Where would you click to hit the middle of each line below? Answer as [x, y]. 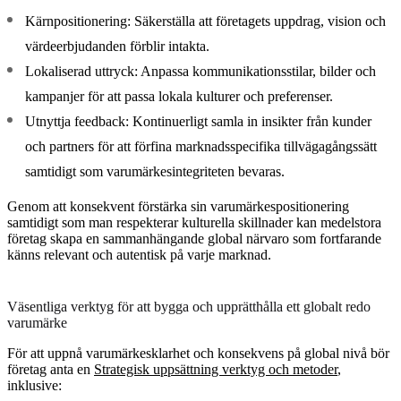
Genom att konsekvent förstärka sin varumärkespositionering [178, 206]
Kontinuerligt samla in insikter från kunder [250, 121]
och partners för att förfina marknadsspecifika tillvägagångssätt [201, 146]
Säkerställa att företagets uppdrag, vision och [258, 21]
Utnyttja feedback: [77, 121]
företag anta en [51, 369]
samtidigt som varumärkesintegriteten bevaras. [155, 171]
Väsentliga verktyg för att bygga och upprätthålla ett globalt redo [189, 306]
